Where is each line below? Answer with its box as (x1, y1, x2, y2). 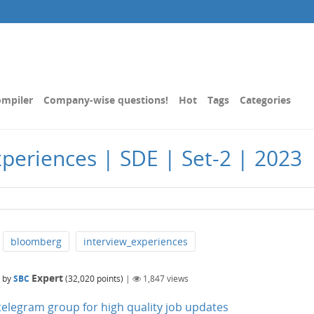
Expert (32, 271, 63, 285)
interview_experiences (83, 235, 188, 248)
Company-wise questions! (43, 93, 168, 107)
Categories (240, 93, 291, 107)
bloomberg (11, 235, 62, 248)
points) (95, 273, 123, 285)
